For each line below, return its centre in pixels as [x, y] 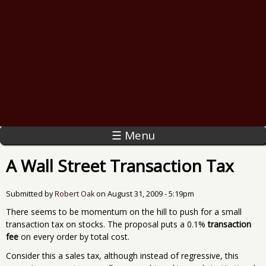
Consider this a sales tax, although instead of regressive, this [122, 255]
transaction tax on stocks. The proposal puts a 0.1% [107, 224]
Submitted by [30, 194]
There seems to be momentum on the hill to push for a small [124, 211]
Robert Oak [75, 194]
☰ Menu [133, 135]
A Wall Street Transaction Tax [120, 165]
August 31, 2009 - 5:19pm [151, 194]
